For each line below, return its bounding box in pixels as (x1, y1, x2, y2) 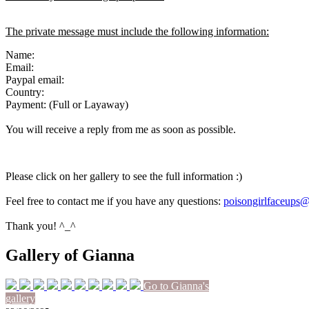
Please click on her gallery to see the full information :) (6, 170, 245, 182)
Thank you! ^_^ (6, 219, 76, 232)
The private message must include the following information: (6, 25, 269, 37)
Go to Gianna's (143, 279, 209, 292)
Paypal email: (6, 73, 64, 86)
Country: (6, 86, 44, 98)
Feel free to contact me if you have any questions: (6, 195, 223, 207)
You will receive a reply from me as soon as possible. (6, 123, 236, 135)
